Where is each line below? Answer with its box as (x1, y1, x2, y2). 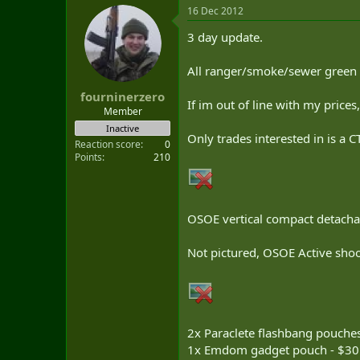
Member (103, 104, 142, 118)
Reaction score (75, 137, 141, 151)
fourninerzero (80, 88, 165, 104)
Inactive (106, 121, 139, 134)
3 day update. (187, 29, 263, 45)
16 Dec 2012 (187, 4, 243, 18)
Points (75, 149, 102, 164)
